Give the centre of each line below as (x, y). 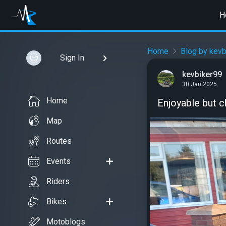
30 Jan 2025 (200, 84)
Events (59, 161)
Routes (59, 141)
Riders (58, 181)
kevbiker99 (202, 74)
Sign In (72, 58)
